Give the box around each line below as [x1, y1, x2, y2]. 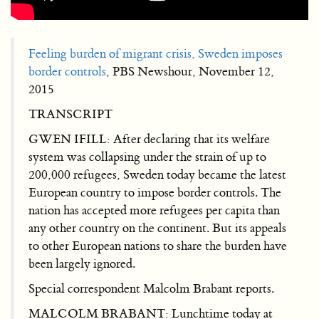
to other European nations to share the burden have [28, 238, 287, 253]
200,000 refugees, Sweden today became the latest [28, 167, 286, 182]
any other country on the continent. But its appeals [28, 220, 286, 236]
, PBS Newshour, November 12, [106, 63, 274, 79]
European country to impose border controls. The [28, 184, 281, 200]
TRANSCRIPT [28, 106, 113, 122]
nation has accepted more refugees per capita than [28, 202, 280, 218]
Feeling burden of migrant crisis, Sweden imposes [28, 46, 283, 61]
